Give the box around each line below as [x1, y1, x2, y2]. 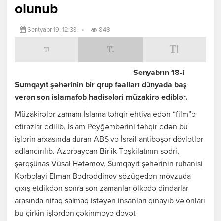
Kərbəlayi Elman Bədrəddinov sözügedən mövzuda [15, 173, 191, 181]
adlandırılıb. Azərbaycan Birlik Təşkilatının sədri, [15, 148, 179, 156]
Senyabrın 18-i [133, 69, 184, 77]
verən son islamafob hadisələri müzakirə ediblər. [15, 94, 187, 102]
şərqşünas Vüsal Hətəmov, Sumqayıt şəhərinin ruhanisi [15, 160, 203, 169]
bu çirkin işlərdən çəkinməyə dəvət [15, 210, 136, 218]
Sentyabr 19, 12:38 [26, 27, 77, 34]
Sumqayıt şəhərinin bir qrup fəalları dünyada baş [15, 81, 187, 90]
